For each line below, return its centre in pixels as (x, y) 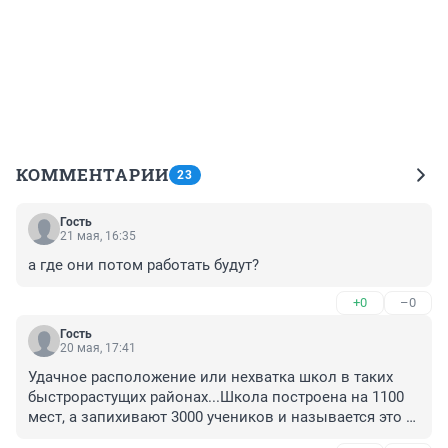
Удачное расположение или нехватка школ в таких (210, 377)
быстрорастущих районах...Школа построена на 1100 (216, 397)
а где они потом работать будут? (143, 265)
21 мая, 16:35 (98, 236)
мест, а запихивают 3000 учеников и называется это (215, 417)
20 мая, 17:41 (98, 348)
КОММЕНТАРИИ (92, 175)
